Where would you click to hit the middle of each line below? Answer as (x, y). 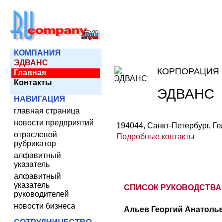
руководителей (41, 194)
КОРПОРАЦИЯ (188, 71)
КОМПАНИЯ (37, 53)
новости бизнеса (45, 206)
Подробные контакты (156, 137)
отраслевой (35, 135)
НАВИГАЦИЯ (40, 99)
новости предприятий (54, 123)
